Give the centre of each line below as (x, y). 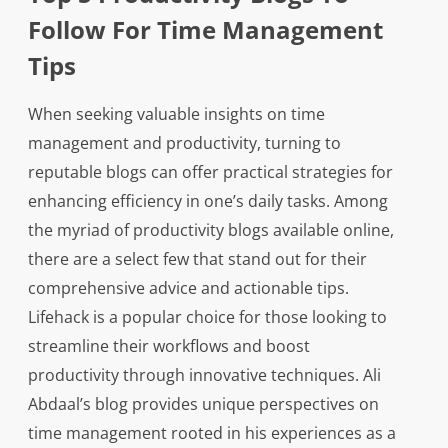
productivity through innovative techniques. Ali (204, 375)
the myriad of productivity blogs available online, (210, 230)
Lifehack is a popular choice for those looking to (207, 317)
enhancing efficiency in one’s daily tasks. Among (207, 201)
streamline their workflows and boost (168, 346)
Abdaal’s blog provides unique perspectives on (203, 404)
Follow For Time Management (205, 30)
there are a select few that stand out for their (197, 259)
